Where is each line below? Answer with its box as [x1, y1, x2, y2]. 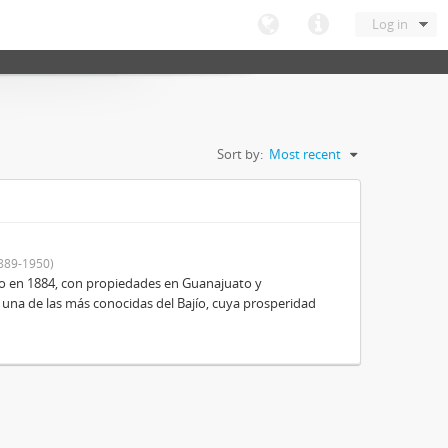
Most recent [269, 145, 341, 163]
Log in [372, 15, 408, 33]
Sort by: [217, 145, 263, 163]
